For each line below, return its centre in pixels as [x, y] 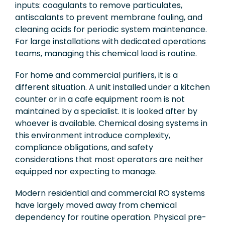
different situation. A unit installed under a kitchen [113, 87]
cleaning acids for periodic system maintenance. [111, 29]
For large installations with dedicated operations [110, 41]
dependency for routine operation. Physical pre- [111, 217]
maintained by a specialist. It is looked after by [106, 111]
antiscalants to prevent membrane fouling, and [109, 17]
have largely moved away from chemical [96, 205]
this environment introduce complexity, [93, 136]
